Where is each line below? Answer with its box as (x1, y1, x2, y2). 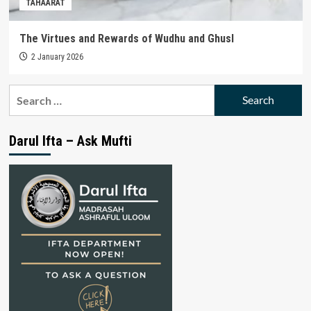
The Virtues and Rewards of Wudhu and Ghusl (19, 31, 234, 45)
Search (8, 85, 43, 99)
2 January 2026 (31, 51, 83, 62)
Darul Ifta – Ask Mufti (8, 132, 132, 149)
